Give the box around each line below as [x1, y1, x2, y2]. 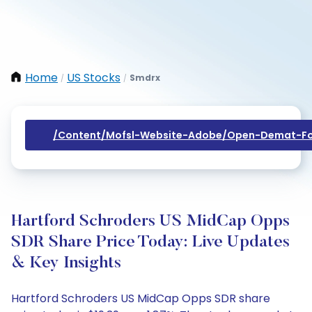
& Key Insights [11, 255, 121, 272]
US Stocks [67, 70, 120, 86]
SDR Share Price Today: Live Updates [11, 234, 290, 251]
